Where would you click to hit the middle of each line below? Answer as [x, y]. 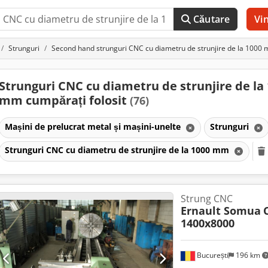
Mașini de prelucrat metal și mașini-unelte [94, 126]
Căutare [212, 19]
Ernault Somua [220, 211]
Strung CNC [206, 199]
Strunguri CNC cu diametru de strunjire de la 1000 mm [118, 150]
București [211, 255]
